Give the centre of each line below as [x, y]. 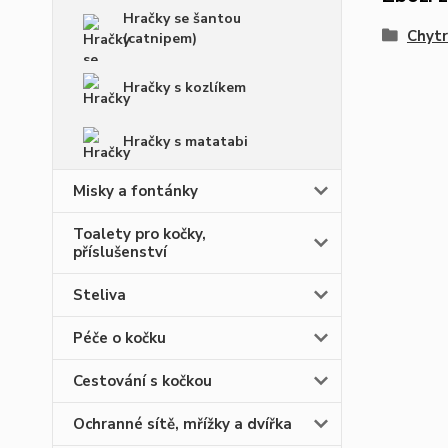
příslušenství [120, 252]
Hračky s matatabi [185, 141]
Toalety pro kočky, [139, 234]
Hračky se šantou [182, 18]
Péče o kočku [119, 338]
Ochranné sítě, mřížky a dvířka [182, 424]
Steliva [99, 295]
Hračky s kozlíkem [184, 87]
